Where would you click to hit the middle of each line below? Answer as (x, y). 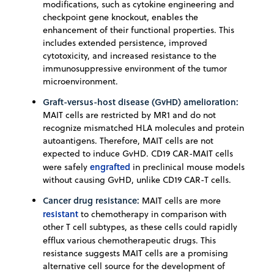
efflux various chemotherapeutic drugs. (120, 241)
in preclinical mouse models (187, 167)
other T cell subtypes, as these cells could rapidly (140, 227)
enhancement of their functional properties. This (139, 30)
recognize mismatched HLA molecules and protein (143, 128)
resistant (61, 214)
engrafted (110, 167)
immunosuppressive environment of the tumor (135, 69)
